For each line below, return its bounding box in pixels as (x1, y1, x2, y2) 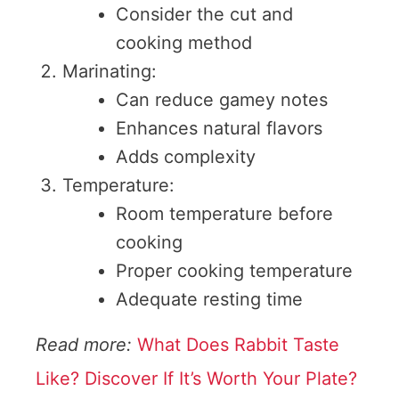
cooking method (116, 32, 252, 54)
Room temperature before (116, 203, 333, 225)
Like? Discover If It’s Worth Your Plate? (36, 368, 357, 390)
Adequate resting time (116, 289, 303, 311)
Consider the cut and (116, 4, 293, 26)
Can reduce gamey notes (116, 89, 328, 111)
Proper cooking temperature (116, 260, 353, 282)
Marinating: (62, 61, 157, 83)
